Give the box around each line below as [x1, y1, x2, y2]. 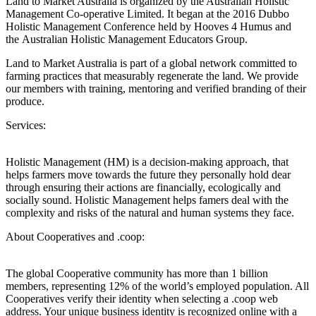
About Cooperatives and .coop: [6, 231, 145, 243]
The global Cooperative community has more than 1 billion [6, 267, 268, 280]
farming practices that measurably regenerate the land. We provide [6, 70, 298, 83]
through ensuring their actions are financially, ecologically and [6, 181, 281, 194]
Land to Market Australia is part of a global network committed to [6, 57, 297, 70]
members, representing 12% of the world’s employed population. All [6, 280, 309, 293]
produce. [6, 95, 44, 108]
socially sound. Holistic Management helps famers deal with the [6, 194, 288, 207]
